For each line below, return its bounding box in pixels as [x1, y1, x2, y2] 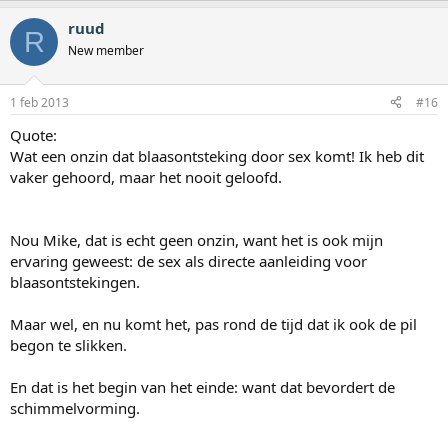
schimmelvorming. [10, 397, 140, 418]
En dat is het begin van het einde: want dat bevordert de [10, 376, 395, 397]
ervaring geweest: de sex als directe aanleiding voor [10, 250, 367, 271]
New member [68, 42, 144, 60]
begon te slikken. [10, 334, 127, 355]
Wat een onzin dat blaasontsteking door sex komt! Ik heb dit [10, 145, 424, 166]
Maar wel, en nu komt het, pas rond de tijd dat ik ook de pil [10, 313, 417, 334]
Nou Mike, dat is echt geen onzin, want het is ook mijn [10, 229, 383, 250]
